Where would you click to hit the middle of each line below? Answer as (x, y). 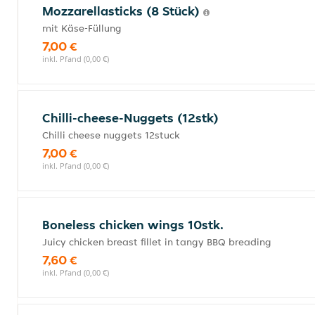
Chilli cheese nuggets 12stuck (111, 135)
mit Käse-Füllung (82, 28)
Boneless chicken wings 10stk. (133, 225)
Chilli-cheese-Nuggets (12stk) (130, 118)
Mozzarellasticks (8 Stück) (123, 11)
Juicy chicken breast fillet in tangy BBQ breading (157, 242)
